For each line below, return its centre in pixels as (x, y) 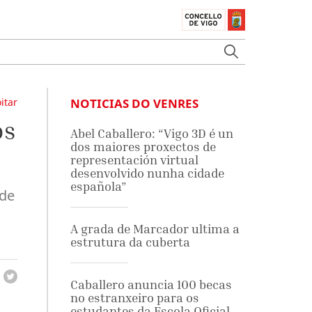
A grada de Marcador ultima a (155, 229)
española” (98, 186)
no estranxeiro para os (134, 298)
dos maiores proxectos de (143, 147)
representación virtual (134, 160)
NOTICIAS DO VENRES (134, 103)
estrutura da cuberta (130, 242)
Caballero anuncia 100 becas (151, 284)
